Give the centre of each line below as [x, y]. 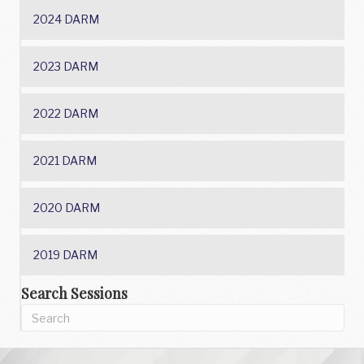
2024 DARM [66, 19]
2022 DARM [66, 114]
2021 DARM [65, 161]
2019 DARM [65, 255]
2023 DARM [66, 67]
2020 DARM [67, 208]
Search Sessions [74, 294]
